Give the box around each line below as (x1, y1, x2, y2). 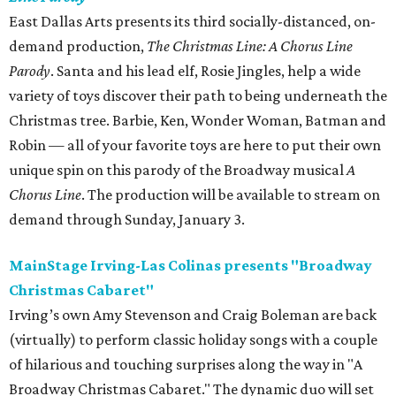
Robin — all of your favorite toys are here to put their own (9, 136, 381, 155)
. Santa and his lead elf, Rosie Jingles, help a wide (50, 62, 361, 80)
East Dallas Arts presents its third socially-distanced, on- (9, 12, 376, 31)
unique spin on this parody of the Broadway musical (9, 161, 346, 179)
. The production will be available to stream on (81, 186, 380, 204)
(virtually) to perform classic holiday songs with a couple (9, 331, 377, 349)
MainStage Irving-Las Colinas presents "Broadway (9, 256, 372, 275)
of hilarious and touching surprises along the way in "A (9, 355, 362, 374)
